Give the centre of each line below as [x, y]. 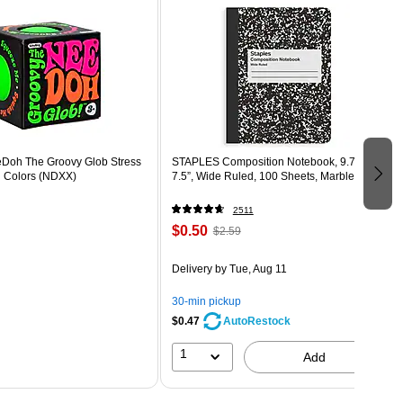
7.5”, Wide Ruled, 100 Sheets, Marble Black [278, 176]
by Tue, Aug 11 [249, 269]
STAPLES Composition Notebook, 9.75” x [272, 161]
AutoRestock [256, 321]
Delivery [192, 269]
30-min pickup [206, 301]
